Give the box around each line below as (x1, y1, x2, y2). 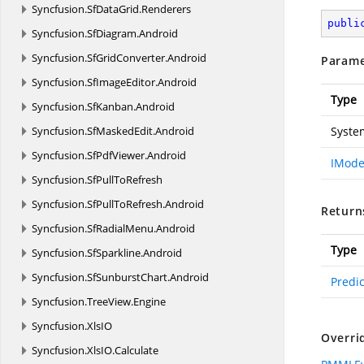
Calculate (115, 343, 158, 357)
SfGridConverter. (87, 50, 167, 65)
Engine (133, 294, 166, 309)
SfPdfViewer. (87, 148, 147, 162)
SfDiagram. (87, 26, 139, 41)
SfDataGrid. (87, 2, 141, 16)
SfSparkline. (87, 245, 143, 260)
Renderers (141, 2, 191, 16)
